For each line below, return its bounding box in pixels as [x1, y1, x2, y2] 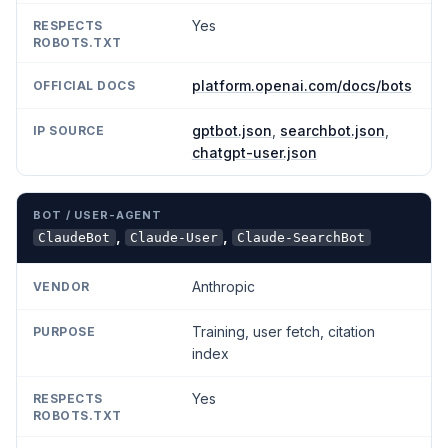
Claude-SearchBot [237, 229, 366, 245]
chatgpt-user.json [191, 144, 317, 162]
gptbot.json [191, 122, 272, 140]
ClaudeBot [38, 229, 111, 245]
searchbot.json [279, 122, 385, 140]
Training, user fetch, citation [191, 322, 375, 340]
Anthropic [191, 277, 255, 295]
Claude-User [129, 229, 218, 245]
